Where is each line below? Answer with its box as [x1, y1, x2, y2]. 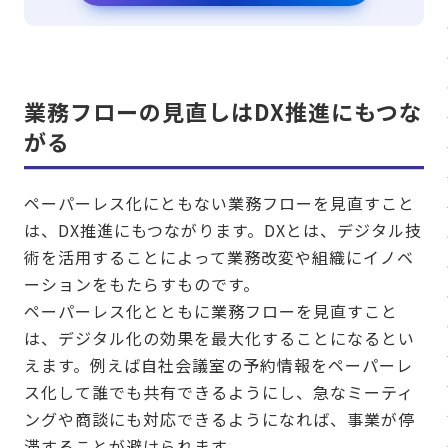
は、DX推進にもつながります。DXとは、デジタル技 [24, 218, 422, 243]
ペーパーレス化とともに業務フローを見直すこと [24, 299, 398, 324]
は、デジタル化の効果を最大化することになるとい [24, 326, 415, 351]
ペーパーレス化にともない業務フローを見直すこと [24, 191, 415, 216]
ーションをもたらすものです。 [24, 272, 260, 297]
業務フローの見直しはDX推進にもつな [24, 95, 422, 128]
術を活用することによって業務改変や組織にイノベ [24, 245, 414, 270]
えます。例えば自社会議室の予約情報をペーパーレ [24, 353, 413, 378]
